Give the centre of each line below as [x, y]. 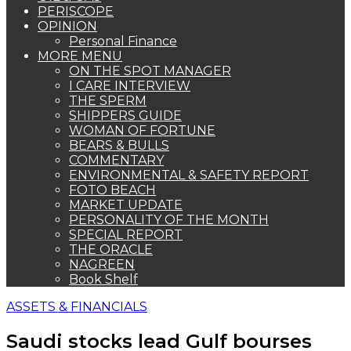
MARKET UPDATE [126, 205]
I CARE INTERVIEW [130, 86]
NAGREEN [102, 264]
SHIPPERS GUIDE [125, 116]
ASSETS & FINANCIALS [77, 307]
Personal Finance [123, 41]
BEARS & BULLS [119, 145]
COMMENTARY [116, 160]
